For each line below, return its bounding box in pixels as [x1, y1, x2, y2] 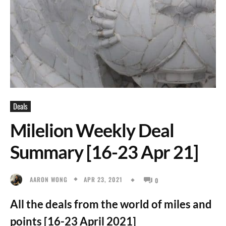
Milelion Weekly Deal [10, 119, 174, 141]
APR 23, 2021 [84, 175, 123, 184]
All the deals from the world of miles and [10, 197, 212, 211]
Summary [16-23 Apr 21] [10, 141, 198, 163]
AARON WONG [30, 175, 68, 184]
